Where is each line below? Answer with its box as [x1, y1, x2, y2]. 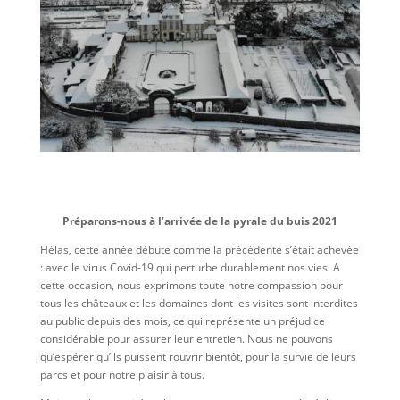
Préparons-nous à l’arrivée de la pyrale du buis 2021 [62, 213, 337, 229]
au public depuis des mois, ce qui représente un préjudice [39, 313, 325, 329]
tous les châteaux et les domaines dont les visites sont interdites [39, 296, 358, 312]
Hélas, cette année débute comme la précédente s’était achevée [39, 242, 359, 258]
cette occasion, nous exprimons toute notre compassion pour [39, 278, 343, 294]
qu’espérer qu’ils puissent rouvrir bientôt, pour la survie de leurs [39, 349, 356, 365]
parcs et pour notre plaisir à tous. [39, 367, 204, 383]
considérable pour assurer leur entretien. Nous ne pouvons [39, 331, 333, 347]
